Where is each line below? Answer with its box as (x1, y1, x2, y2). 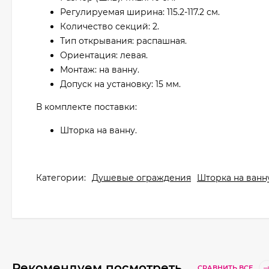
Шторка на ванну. (60, 125, 137, 136)
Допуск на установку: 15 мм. (60, 79, 181, 89)
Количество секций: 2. (60, 21, 159, 32)
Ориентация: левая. (60, 50, 148, 61)
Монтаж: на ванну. (60, 64, 139, 75)
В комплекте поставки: (36, 101, 137, 112)
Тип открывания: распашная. (60, 35, 187, 46)
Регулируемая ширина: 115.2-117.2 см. (60, 7, 220, 17)
